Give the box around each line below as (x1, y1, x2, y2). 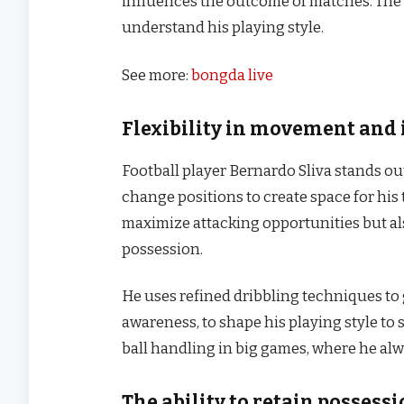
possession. (122, 239, 203, 258)
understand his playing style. (122, 18, 324, 37)
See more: (122, 65, 191, 84)
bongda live (191, 65, 273, 84)
